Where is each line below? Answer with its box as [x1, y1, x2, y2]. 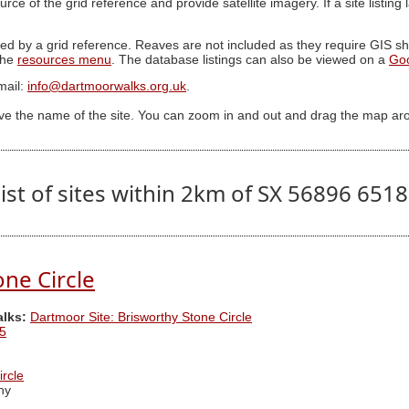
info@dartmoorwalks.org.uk [27, 79, 186, 94]
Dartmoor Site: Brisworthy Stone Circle [30, 310, 252, 325]
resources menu [17, 52, 111, 67]
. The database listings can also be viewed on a [111, 52, 389, 67]
